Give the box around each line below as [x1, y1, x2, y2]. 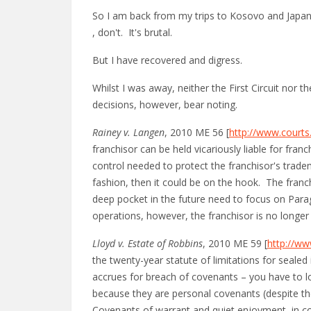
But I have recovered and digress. [92, 53, 245, 67]
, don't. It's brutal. [92, 26, 175, 39]
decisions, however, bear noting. [92, 98, 237, 111]
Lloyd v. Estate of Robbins [92, 237, 203, 250]
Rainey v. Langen [92, 126, 165, 139]
